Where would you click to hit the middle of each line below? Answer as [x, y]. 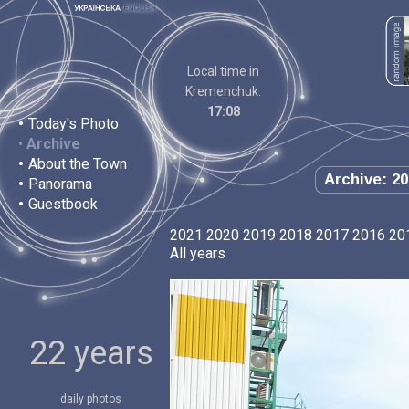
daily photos [91, 399]
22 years [91, 353]
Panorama [60, 184]
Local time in [224, 71]
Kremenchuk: [224, 91]
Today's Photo [73, 124]
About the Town [78, 164]
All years [198, 253]
